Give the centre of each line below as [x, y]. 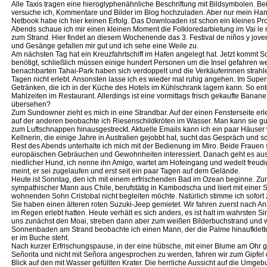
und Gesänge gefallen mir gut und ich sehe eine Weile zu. [105, 46]
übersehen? [31, 104]
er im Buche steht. [40, 238]
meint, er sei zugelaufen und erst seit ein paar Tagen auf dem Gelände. [126, 171]
